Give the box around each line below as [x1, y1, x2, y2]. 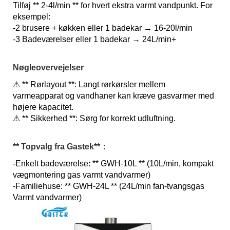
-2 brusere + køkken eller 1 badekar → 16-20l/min [13, 24, 193, 33]
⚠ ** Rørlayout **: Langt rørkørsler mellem [13, 80, 165, 89]
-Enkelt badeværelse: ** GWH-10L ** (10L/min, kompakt [13, 159, 214, 168]
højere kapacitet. [13, 103, 73, 112]
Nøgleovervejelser [13, 63, 84, 72]
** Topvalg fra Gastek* [13, 142, 97, 151]
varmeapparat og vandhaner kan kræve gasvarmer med [13, 91, 214, 101]
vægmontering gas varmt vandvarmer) [13, 170, 150, 180]
